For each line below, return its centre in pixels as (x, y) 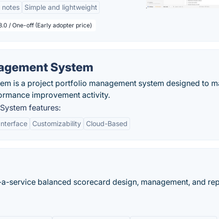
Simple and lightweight (61, 7)
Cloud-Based (107, 123)
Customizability (57, 123)
